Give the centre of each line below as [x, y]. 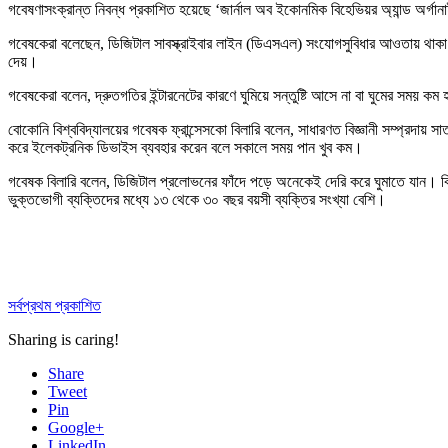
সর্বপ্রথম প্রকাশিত [54, 305]
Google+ [76, 427]
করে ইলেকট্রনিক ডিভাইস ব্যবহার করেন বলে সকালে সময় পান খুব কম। [185, 147]
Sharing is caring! [63, 339]
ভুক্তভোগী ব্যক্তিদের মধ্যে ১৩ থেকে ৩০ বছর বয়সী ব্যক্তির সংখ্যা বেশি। [197, 199]
